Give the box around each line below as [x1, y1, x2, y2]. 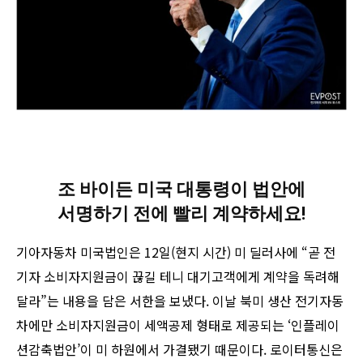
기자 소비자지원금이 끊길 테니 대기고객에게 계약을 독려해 [16, 267, 340, 287]
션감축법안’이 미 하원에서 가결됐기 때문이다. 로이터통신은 [16, 340, 343, 360]
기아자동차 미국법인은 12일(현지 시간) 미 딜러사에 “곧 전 [16, 242, 335, 263]
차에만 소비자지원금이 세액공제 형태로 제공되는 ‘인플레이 [16, 315, 340, 335]
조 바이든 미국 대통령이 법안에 [58, 179, 305, 200]
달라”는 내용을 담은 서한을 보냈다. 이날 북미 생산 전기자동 [16, 291, 344, 311]
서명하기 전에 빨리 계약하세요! [58, 203, 305, 224]
